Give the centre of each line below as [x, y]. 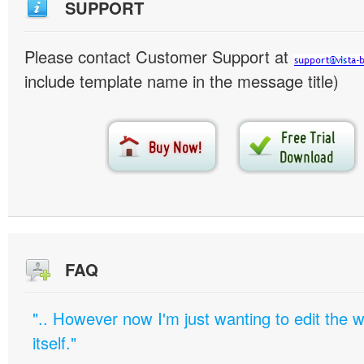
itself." [54, 342]
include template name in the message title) [182, 81]
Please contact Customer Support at [159, 56]
